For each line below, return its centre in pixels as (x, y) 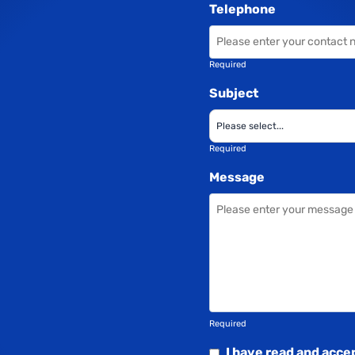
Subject (233, 94)
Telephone (242, 10)
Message (237, 177)
